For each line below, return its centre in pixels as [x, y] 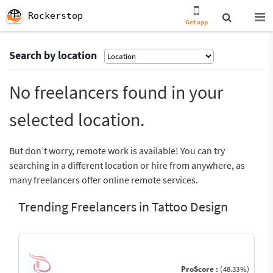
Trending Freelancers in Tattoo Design [123, 207]
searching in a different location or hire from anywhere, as [127, 165]
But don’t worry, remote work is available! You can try [117, 151]
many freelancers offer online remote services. [104, 180]
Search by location [53, 55]
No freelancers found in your [116, 92]
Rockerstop [55, 16]
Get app [197, 22]
